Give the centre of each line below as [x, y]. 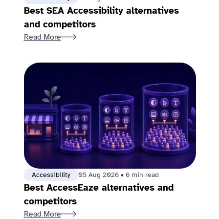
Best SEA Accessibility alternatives [101, 11]
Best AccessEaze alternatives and [99, 188]
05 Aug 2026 [99, 175]
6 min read [142, 175]
